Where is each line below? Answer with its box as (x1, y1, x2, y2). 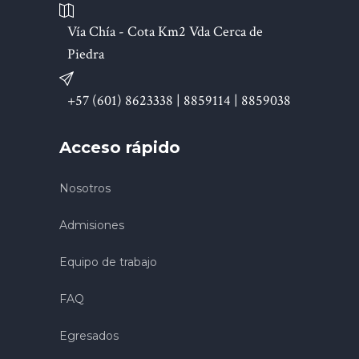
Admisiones (59, 217, 124, 232)
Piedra (67, 44, 104, 63)
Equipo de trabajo (59, 254, 157, 269)
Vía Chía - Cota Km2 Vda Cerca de (67, 22, 263, 41)
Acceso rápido (59, 137, 180, 157)
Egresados (59, 328, 119, 343)
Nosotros (59, 180, 111, 196)
